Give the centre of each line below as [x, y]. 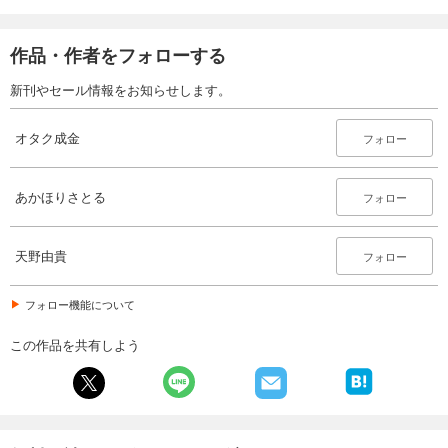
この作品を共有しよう [75, 344]
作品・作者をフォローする [118, 54]
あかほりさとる [60, 196]
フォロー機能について [80, 303]
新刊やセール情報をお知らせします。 [120, 89]
